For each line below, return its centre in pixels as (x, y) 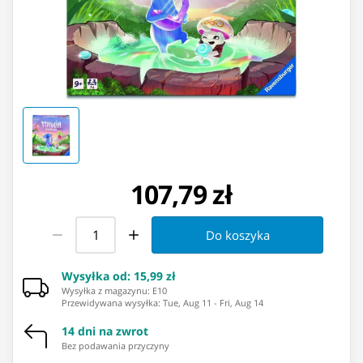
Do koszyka (237, 235)
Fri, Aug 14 (241, 303)
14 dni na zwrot (105, 331)
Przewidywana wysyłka (110, 303)
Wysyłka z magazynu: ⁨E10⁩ (114, 291)
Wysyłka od (94, 276)
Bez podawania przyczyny (115, 346)
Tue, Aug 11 (187, 303)
